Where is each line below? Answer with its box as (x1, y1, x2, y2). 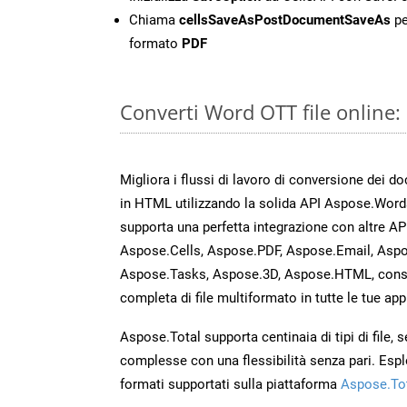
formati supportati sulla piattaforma (120, 375, 341, 392)
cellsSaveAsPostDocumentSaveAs (179, 11, 391, 28)
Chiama (129, 11, 179, 28)
